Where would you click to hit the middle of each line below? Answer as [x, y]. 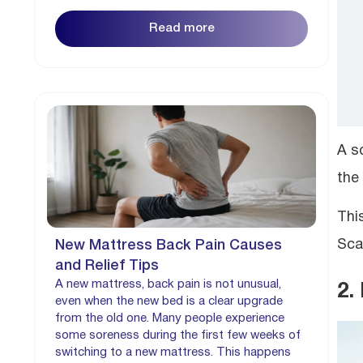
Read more [181, 28]
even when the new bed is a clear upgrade [169, 301]
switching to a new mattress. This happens [173, 352]
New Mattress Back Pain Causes [169, 245]
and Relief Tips [107, 265]
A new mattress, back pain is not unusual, [168, 284]
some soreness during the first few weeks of [178, 335]
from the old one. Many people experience [170, 318]
